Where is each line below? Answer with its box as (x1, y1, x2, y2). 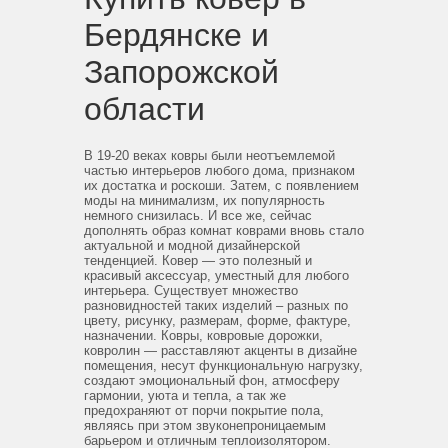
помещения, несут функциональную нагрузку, (84, 358, 363, 373)
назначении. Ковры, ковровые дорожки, (84, 328, 323, 343)
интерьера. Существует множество (84, 283, 298, 298)
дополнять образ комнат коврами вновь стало (84, 223, 364, 238)
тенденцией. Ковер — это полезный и (84, 253, 312, 268)
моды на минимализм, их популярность (84, 193, 325, 208)
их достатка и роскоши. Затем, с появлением (84, 178, 359, 193)
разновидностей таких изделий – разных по (84, 298, 348, 313)
